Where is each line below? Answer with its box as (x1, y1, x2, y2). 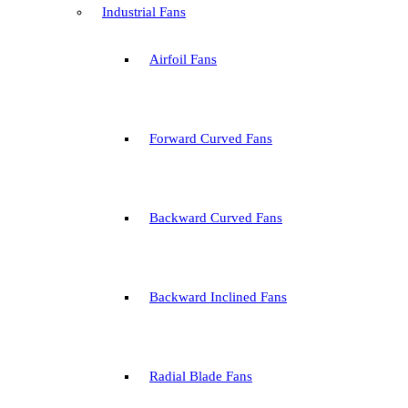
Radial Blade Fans (149, 369, 252, 383)
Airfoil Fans (149, 52, 217, 66)
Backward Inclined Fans (149, 290, 287, 304)
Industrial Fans (102, 5, 186, 19)
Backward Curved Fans (149, 210, 282, 225)
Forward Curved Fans (149, 131, 272, 146)
